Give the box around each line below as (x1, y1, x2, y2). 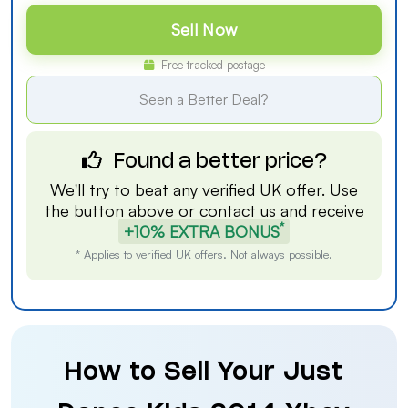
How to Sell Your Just (65, 362, 343, 384)
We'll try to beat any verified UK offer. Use (50, 179, 358, 199)
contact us (199, 200, 276, 220)
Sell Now (170, 19, 238, 39)
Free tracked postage (157, 57, 265, 72)
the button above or (44, 200, 199, 220)
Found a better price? (108, 153, 327, 171)
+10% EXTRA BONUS (124, 221, 280, 241)
